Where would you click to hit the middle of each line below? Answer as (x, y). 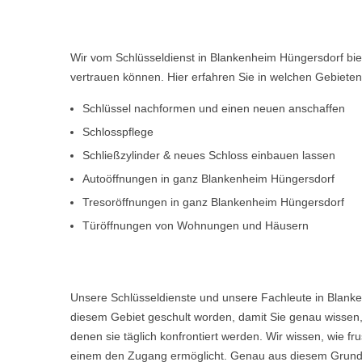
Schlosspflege (118, 132)
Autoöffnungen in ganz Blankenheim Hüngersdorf (208, 179)
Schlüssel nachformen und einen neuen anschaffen (214, 108)
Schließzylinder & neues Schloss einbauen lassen (209, 155)
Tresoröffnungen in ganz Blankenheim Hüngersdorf (213, 202)
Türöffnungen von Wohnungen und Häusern (196, 225)
